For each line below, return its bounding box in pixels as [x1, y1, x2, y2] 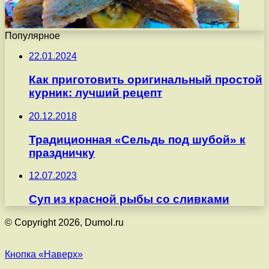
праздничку [29, 146, 95, 159]
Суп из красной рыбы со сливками [29, 192, 229, 205]
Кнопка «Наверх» [5, 249, 83, 259]
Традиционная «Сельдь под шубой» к [29, 133, 246, 146]
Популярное [5, 31, 60, 41]
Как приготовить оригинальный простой [29, 73, 262, 86]
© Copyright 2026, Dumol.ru [5, 217, 124, 228]
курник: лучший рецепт [29, 86, 162, 100]
